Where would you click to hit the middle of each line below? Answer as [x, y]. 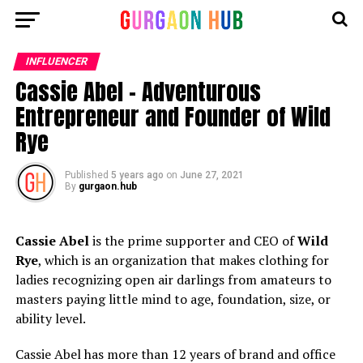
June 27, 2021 [211, 175]
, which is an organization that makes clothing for [183, 260]
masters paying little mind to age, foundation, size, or [173, 299]
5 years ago [137, 175]
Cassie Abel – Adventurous [138, 91]
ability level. [50, 318]
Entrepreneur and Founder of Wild [173, 116]
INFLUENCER [56, 61]
